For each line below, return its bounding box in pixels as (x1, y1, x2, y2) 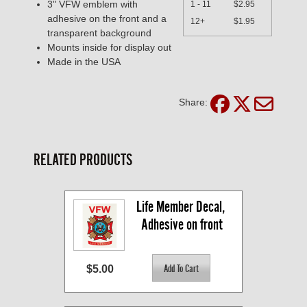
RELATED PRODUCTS (34, 151, 132, 169)
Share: (179, 97, 208, 108)
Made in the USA (47, 56, 121, 68)
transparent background (47, 27, 151, 39)
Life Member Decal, (136, 198, 225, 216)
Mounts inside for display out (47, 42, 171, 53)
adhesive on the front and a (47, 13, 167, 25)
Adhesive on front (141, 216, 223, 234)
